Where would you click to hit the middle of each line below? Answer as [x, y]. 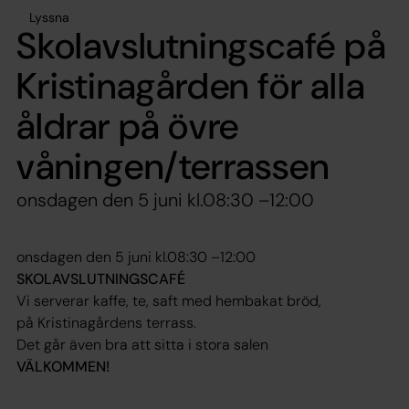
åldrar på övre [128, 126]
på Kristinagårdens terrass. [106, 322]
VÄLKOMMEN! [63, 366]
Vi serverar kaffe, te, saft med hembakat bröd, [169, 300]
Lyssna [49, 17]
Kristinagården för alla [191, 85]
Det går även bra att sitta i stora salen [142, 344]
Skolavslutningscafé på [201, 45]
